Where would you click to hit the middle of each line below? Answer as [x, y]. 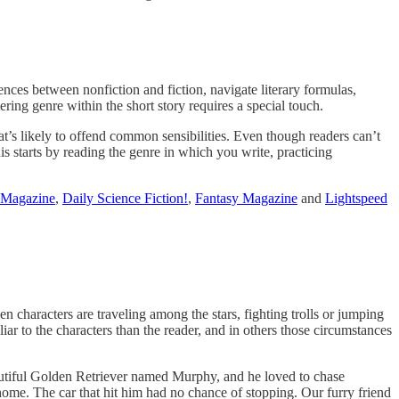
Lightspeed [356, 199]
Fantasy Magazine [246, 199]
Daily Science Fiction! [125, 199]
